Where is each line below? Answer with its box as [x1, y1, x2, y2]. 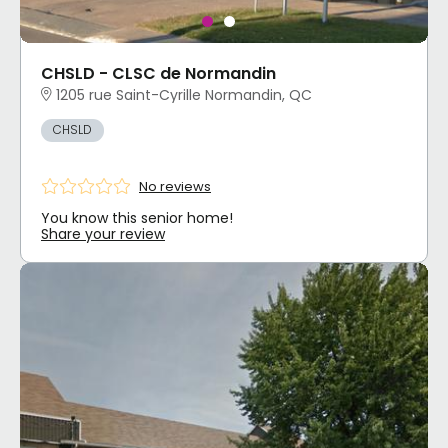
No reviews [139, 176, 211, 196]
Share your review [41, 224, 165, 245]
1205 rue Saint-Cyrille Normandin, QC [56, 84, 312, 105]
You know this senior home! [41, 208, 233, 229]
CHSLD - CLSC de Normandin [41, 62, 276, 86]
